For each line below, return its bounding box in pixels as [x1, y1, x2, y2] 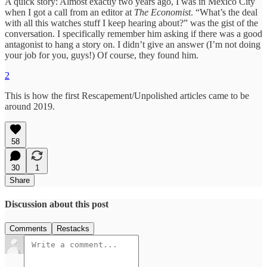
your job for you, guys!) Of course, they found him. [5, 49, 198, 60]
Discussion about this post [5, 198, 108, 209]
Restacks [57, 224, 89, 234]
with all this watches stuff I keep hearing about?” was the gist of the [5, 17, 258, 28]
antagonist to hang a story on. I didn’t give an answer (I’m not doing [5, 39, 260, 49]
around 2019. [5, 101, 55, 111]
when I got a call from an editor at [5, 7, 134, 17]
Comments [10, 224, 47, 234]
